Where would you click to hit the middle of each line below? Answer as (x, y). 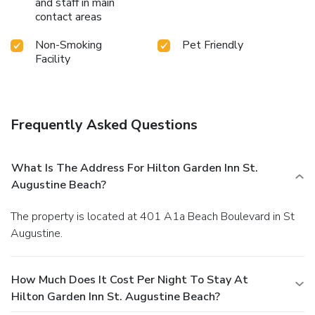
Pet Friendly (213, 45)
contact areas (69, 17)
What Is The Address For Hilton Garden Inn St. (135, 168)
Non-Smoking (69, 45)
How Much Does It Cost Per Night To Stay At (130, 279)
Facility (53, 59)
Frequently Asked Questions (104, 124)
